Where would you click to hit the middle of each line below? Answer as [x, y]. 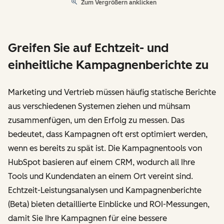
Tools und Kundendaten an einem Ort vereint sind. [100, 176]
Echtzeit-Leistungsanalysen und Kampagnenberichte [105, 190]
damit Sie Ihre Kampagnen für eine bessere [87, 218]
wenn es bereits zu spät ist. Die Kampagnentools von [105, 148]
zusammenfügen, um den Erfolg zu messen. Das [96, 120]
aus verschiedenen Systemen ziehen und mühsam [99, 106]
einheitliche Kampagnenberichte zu [108, 64]
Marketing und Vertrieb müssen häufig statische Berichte [112, 92]
